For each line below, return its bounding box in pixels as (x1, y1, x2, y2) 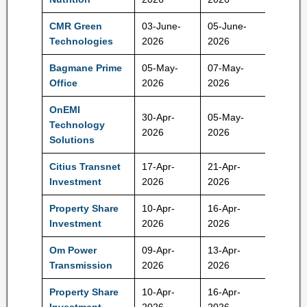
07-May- (208, 62, 244, 73)
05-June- (208, 21, 247, 32)
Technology (49, 119, 105, 130)
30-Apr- (142, 112, 175, 123)
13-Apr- (208, 245, 241, 256)
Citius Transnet (49, 161, 121, 172)
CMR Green (49, 21, 102, 32)
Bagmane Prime (49, 62, 122, 73)
